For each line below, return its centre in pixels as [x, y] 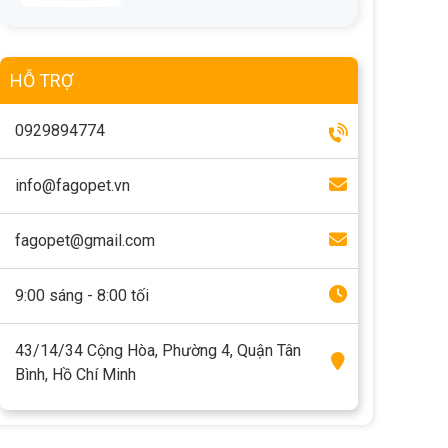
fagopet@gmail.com [85, 240]
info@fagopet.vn [72, 185]
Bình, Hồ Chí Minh [75, 374]
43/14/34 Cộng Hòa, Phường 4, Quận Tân [158, 350]
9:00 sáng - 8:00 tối [82, 295]
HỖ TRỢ [41, 80]
